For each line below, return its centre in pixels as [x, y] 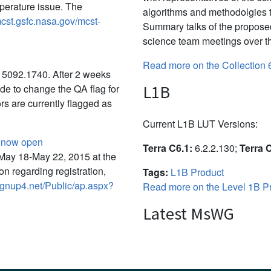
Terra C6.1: [168, 148]
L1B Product [197, 172]
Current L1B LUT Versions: [200, 123]
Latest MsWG [188, 213]
